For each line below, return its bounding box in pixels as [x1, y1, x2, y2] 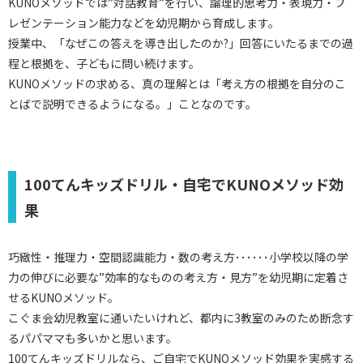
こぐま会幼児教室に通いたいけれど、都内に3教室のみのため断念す [8, 310, 354, 326]
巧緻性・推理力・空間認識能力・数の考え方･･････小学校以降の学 [8, 249, 348, 265]
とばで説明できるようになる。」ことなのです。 [8, 96, 257, 112]
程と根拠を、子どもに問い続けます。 [8, 55, 200, 71]
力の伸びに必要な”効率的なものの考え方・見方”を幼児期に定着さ [8, 269, 348, 285]
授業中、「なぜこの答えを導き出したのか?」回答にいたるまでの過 [8, 35, 353, 51]
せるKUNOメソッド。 [8, 289, 119, 305]
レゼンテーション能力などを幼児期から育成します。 [8, 15, 280, 31]
